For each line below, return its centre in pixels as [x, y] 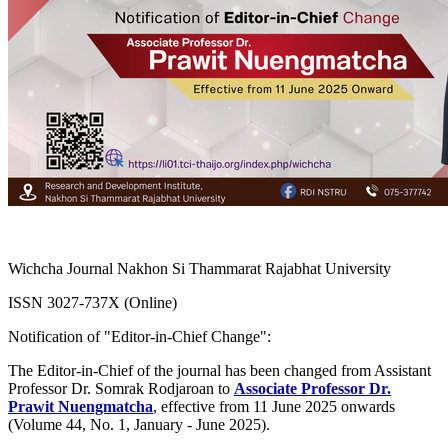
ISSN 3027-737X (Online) [92, 302]
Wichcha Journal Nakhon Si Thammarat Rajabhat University [199, 268]
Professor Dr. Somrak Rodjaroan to [121, 388]
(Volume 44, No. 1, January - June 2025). [139, 424]
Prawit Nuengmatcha [80, 406]
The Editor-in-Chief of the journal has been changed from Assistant [219, 370]
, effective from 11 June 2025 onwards [274, 406]
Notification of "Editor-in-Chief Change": [139, 336]
